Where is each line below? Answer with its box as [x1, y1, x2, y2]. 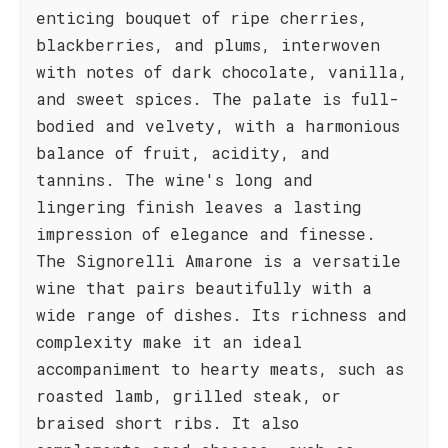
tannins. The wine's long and [36, 169, 313, 190]
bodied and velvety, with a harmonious [36, 115, 400, 136]
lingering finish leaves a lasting [36, 196, 362, 217]
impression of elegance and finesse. [36, 223, 376, 244]
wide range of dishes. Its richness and [36, 304, 407, 325]
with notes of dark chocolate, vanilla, [36, 61, 408, 82]
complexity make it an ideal [36, 331, 302, 352]
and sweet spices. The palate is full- [36, 88, 399, 109]
